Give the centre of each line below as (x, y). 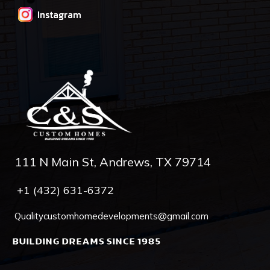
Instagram (59, 14)
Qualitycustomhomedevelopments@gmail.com (111, 216)
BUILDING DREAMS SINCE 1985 (86, 241)
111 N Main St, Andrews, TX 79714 (113, 162)
